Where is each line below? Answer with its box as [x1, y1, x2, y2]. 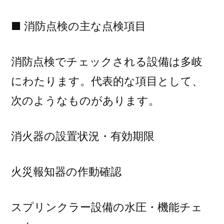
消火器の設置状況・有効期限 [11, 129, 154, 142]
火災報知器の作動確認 [11, 165, 121, 178]
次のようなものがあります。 [11, 94, 159, 107]
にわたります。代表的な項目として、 [11, 74, 203, 87]
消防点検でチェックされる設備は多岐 [11, 55, 202, 68]
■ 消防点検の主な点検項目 [11, 19, 146, 32]
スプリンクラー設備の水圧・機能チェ [11, 200, 202, 213]
